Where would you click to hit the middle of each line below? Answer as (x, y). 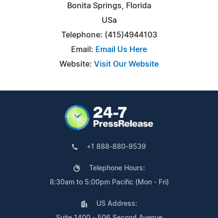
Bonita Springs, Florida (109, 6)
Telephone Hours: (117, 168)
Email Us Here (121, 49)
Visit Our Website (126, 64)
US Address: (117, 204)
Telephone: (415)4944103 (109, 35)
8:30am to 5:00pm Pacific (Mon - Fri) (109, 182)
